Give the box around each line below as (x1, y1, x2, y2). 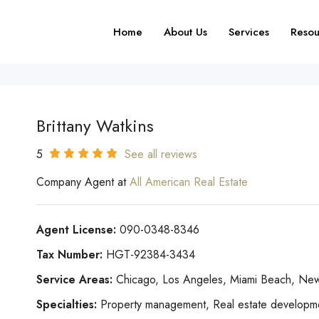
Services (229, 24, 269, 40)
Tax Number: (36, 246, 103, 263)
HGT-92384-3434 (102, 246, 195, 263)
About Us (164, 24, 207, 40)
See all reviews (124, 146, 197, 162)
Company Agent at (36, 174, 130, 190)
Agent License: (36, 221, 116, 238)
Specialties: (36, 296, 97, 313)
